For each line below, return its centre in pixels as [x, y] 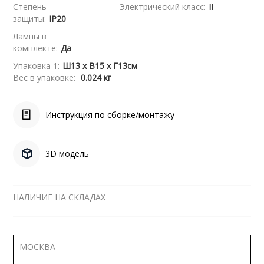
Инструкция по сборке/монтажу [110, 115]
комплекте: [36, 48]
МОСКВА [38, 247]
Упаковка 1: [37, 66]
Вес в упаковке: [46, 77]
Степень [30, 7]
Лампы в [30, 36]
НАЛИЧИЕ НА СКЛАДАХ [60, 197]
